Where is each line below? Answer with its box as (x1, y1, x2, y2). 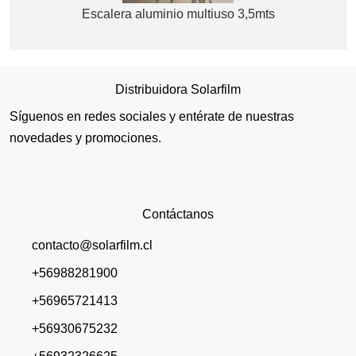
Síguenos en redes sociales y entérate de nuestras (10, 110, 294, 124)
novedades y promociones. (10, 131, 161, 145)
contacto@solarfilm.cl (32, 238, 153, 252)
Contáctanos (142, 207, 214, 222)
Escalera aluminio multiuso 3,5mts (81, 7, 275, 21)
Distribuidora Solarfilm (115, 83, 241, 97)
